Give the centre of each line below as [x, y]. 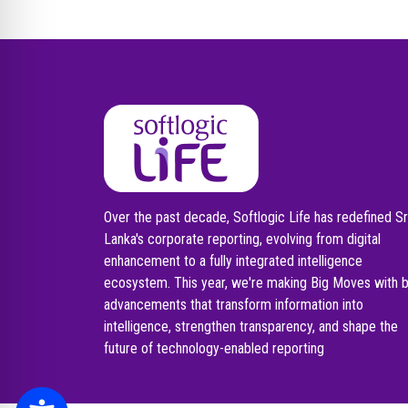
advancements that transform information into [234, 305]
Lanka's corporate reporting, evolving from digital [242, 240]
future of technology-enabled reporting [214, 349]
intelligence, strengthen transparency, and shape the [251, 327]
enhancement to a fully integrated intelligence [233, 261]
